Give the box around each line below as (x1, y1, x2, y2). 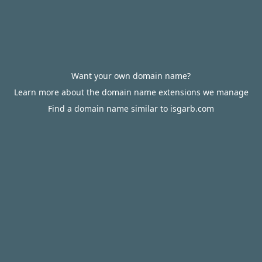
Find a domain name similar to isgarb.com (48, 103, 214, 114)
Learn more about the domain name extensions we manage (13, 87, 249, 98)
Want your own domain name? (71, 70, 191, 81)
